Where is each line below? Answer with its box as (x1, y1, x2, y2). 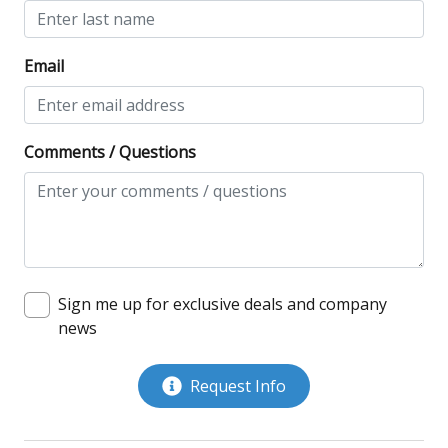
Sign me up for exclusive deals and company (58, 293, 387, 316)
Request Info (190, 375, 286, 398)
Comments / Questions (24, 141, 196, 164)
